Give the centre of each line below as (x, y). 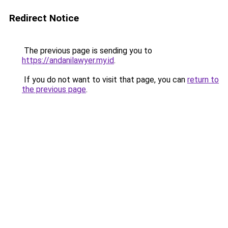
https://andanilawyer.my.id (68, 60)
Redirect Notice (44, 18)
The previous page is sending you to (87, 51)
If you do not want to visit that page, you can (105, 80)
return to (203, 80)
